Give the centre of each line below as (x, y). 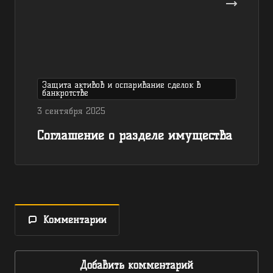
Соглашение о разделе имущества (135, 135)
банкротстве (65, 93)
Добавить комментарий (136, 265)
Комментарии (75, 219)
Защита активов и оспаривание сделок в (121, 85)
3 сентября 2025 (71, 111)
